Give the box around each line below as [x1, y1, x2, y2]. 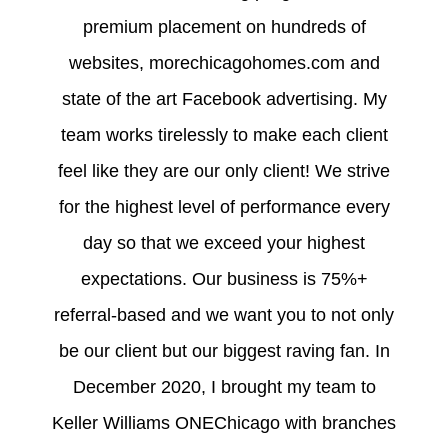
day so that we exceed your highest [83, 232, 365, 253]
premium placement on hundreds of [82, 16, 366, 37]
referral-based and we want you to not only [54, 304, 394, 325]
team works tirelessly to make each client [60, 124, 388, 145]
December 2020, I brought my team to [72, 376, 376, 397]
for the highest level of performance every [58, 196, 390, 217]
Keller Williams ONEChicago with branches [52, 412, 396, 433]
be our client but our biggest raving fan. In [58, 340, 390, 361]
